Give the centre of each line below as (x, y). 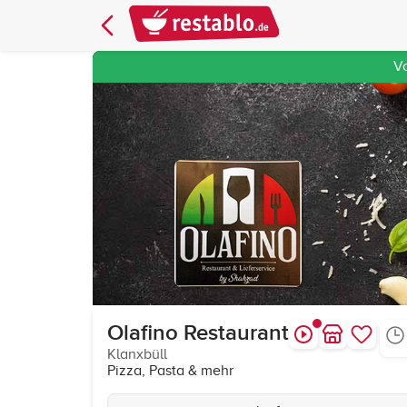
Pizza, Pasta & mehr (170, 371)
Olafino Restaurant (198, 333)
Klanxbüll (137, 354)
